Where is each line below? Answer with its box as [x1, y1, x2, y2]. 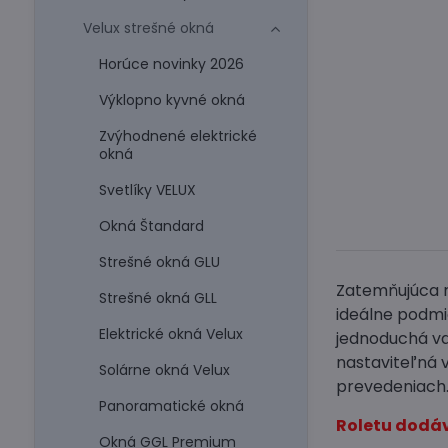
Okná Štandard [98, 216, 204, 236]
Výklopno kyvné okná [98, 90, 245, 110]
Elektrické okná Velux [98, 324, 243, 344]
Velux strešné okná [82, 18, 214, 38]
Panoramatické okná [98, 396, 244, 416]
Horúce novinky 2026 [98, 54, 244, 74]
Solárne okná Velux [98, 360, 230, 380]
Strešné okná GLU [98, 252, 220, 272]
